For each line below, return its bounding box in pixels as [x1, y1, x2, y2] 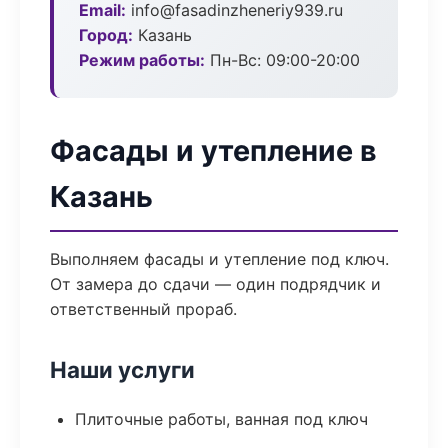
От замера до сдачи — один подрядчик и [50, 274, 381, 294]
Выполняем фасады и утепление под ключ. [50, 249, 389, 269]
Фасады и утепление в [50, 133, 377, 168]
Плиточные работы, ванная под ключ [75, 409, 368, 429]
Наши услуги [50, 356, 195, 383]
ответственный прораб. [50, 299, 237, 319]
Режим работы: [79, 50, 205, 70]
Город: [79, 25, 133, 45]
